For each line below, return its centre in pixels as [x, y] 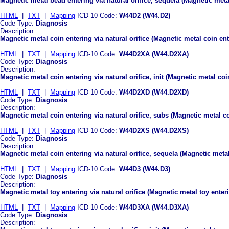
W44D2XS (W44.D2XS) [154, 130]
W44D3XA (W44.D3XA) [154, 207]
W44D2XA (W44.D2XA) [154, 54]
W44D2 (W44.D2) [145, 15]
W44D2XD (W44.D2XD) [154, 92]
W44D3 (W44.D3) [145, 169]
